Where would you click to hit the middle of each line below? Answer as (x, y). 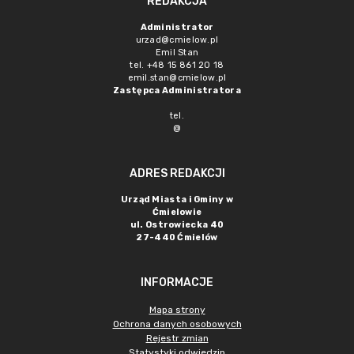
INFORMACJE (177, 282)
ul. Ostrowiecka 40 (177, 225)
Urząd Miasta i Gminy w (177, 200)
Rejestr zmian (177, 338)
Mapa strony (177, 310)
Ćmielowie (177, 212)
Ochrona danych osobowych (177, 324)
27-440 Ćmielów (177, 237)
